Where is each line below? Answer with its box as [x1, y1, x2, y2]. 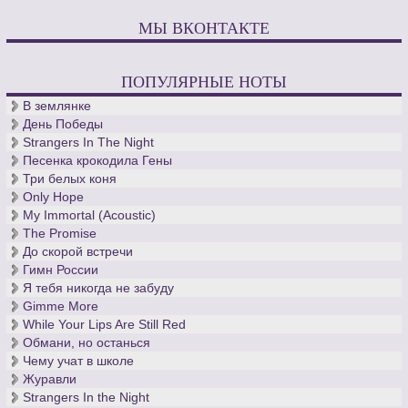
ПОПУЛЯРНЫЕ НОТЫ [121, 70, 287, 93]
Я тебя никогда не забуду [23, 280, 175, 296]
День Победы [23, 117, 104, 132]
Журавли [23, 372, 77, 387]
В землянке [23, 98, 92, 114]
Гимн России [23, 262, 99, 278]
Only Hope [23, 189, 85, 205]
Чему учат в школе [23, 353, 135, 369]
